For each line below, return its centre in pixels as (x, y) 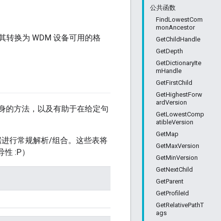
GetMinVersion (177, 158)
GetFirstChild (174, 83)
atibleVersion (175, 122)
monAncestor (175, 27)
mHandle (169, 71)
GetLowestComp (180, 114)
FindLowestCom (179, 19)
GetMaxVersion (178, 146)
